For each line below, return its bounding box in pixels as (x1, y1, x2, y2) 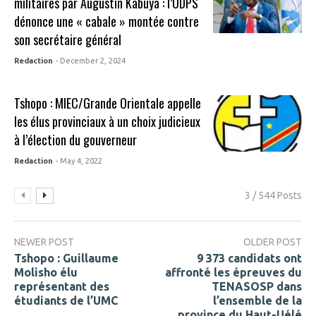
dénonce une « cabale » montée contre (14, 12, 200, 31)
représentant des (14, 279, 109, 293)
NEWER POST (14, 236, 74, 248)
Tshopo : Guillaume (14, 251, 119, 265)
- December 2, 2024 (56, 56, 126, 66)
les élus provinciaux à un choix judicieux (14, 112, 201, 131)
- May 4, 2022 (56, 157, 103, 166)
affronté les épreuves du (165, 265, 302, 279)
